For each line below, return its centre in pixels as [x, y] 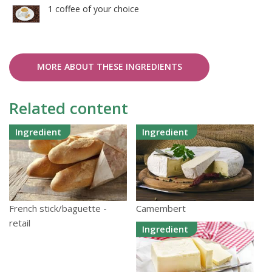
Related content [69, 108]
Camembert [161, 209]
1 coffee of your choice [93, 9]
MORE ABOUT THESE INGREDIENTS [109, 67]
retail [20, 223]
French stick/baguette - [58, 209]
